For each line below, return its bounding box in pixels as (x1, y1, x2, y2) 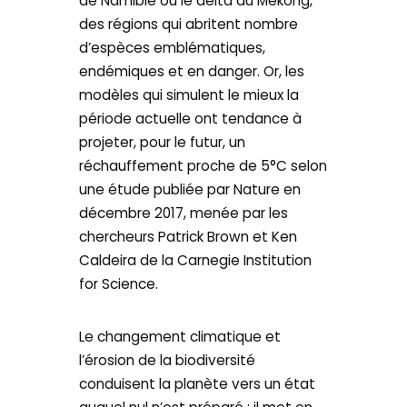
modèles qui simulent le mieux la (79, 85, 300, 105)
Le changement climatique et (79, 326, 282, 346)
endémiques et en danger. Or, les (79, 62, 305, 82)
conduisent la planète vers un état (79, 373, 316, 393)
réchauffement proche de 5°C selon (79, 156, 328, 176)
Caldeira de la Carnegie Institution (79, 251, 313, 271)
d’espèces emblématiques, (79, 38, 266, 58)
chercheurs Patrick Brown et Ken (79, 227, 298, 247)
